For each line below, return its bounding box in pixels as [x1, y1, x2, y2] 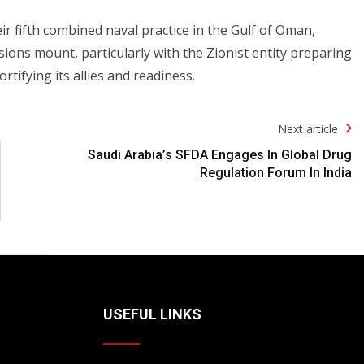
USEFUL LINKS [103, 305, 201, 323]
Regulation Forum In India [200, 164, 352, 180]
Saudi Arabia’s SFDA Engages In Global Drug [88, 146, 352, 162]
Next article [278, 120, 338, 136]
